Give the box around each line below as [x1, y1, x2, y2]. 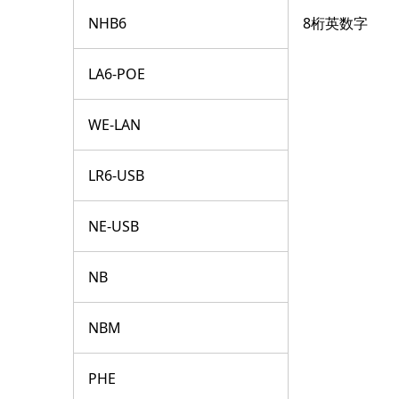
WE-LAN [88, 115, 141, 135]
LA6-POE [88, 64, 145, 85]
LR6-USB [88, 166, 144, 186]
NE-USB [88, 216, 139, 237]
